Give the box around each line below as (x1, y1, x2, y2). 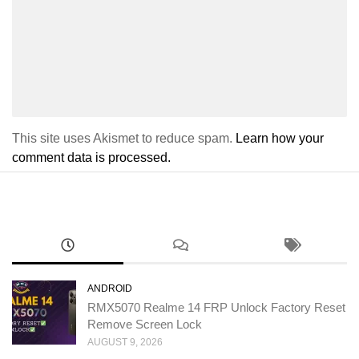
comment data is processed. (12, 150, 171, 164)
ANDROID (87, 282, 132, 294)
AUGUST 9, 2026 (87, 336, 163, 348)
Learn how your (236, 131, 324, 145)
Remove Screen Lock (87, 317, 202, 331)
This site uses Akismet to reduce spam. (12, 131, 236, 145)
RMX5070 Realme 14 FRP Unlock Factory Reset (87, 300, 345, 314)
